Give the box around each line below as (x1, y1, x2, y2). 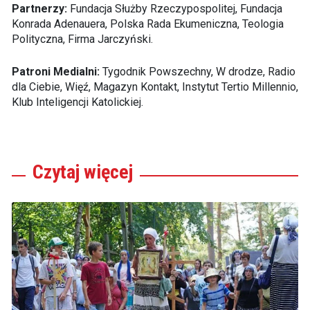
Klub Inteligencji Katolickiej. (11, 95, 143, 109)
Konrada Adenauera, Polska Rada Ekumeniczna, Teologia (11, 17, 284, 31)
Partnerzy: (11, 2, 67, 16)
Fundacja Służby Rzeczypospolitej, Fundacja (66, 2, 282, 16)
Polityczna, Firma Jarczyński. (11, 33, 153, 46)
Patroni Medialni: (11, 65, 100, 79)
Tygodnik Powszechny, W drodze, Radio (99, 65, 295, 79)
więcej (83, 161, 133, 184)
